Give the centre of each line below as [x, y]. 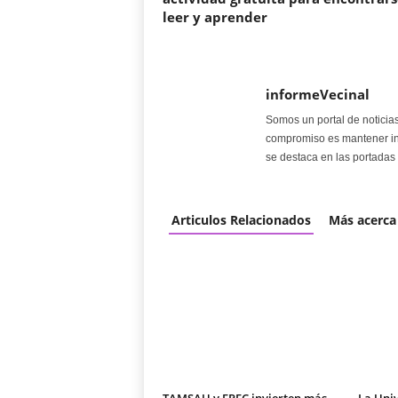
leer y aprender [215, 17]
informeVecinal [317, 94]
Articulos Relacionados [241, 220]
